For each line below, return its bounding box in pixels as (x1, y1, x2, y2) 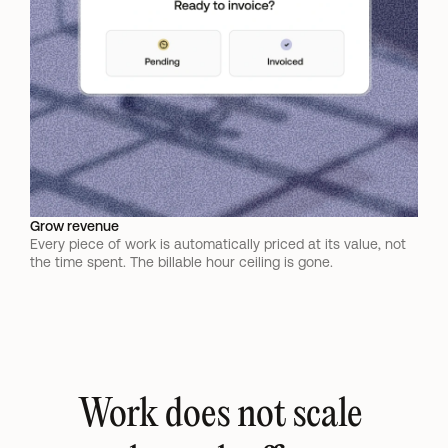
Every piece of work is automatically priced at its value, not (30, 236, 406, 252)
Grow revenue (30, 218, 119, 234)
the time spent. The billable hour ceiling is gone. (30, 254, 333, 270)
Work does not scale (78, 396, 363, 434)
